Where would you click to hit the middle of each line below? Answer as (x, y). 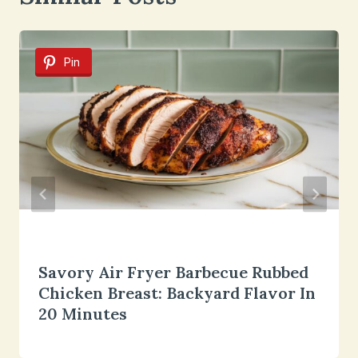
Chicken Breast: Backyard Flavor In (177, 293)
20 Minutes (83, 314)
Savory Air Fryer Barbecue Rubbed (173, 272)
